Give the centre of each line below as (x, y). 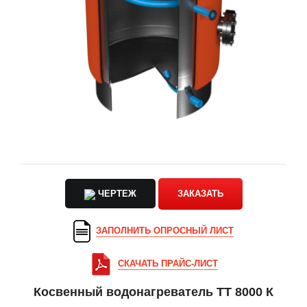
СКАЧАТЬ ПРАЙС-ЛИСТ (168, 263)
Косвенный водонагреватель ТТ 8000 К (153, 292)
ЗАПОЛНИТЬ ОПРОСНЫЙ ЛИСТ (165, 230)
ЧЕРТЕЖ (117, 194)
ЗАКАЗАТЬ (200, 194)
